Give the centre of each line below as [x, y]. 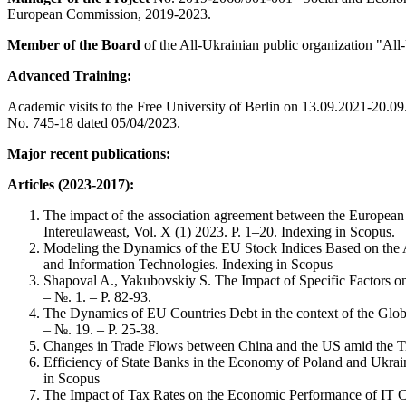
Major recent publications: [89, 153]
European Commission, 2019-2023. [109, 14]
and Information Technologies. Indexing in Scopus [188, 264]
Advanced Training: [69, 75]
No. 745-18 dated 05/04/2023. [94, 122]
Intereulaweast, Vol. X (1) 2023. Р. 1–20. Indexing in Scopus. [219, 231]
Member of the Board [74, 44]
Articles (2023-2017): [71, 184]
